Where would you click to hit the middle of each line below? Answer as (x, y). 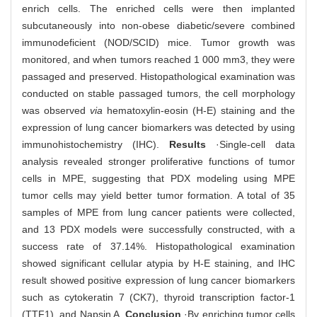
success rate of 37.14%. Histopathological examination (158, 246)
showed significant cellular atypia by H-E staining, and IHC (158, 263)
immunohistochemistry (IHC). (96, 144)
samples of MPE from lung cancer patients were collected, (158, 212)
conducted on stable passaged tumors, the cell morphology (158, 93)
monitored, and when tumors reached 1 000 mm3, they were (158, 59)
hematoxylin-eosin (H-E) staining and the (199, 110)
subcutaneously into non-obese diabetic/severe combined (158, 25)
